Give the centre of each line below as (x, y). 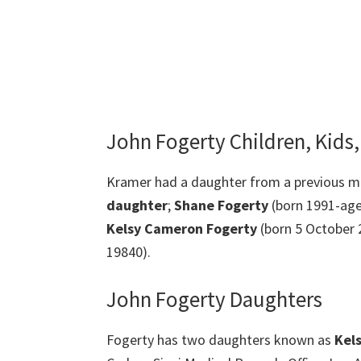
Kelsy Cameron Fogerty (182, 228)
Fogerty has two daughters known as (219, 339)
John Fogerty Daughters (214, 299)
